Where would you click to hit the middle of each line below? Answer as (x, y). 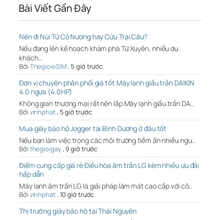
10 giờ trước (77, 195)
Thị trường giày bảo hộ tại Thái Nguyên (78, 211)
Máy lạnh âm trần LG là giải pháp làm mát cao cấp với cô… (106, 186)
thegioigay (45, 149)
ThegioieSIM (48, 67)
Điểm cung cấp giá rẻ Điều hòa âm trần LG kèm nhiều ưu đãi (109, 165)
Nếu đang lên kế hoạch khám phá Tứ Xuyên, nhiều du (99, 49)
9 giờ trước (82, 149)
